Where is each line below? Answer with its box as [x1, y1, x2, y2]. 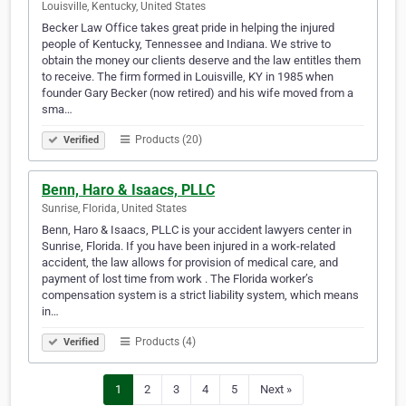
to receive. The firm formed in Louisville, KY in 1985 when [42, 70, 333, 84]
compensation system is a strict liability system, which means [42, 288, 359, 303]
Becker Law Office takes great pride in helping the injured [42, 21, 334, 35]
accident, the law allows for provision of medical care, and [42, 256, 338, 270]
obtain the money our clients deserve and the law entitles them [42, 53, 361, 68]
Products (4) [132, 335, 196, 349]
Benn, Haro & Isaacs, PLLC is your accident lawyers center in [42, 223, 352, 237]
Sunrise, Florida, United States [42, 202, 187, 216]
